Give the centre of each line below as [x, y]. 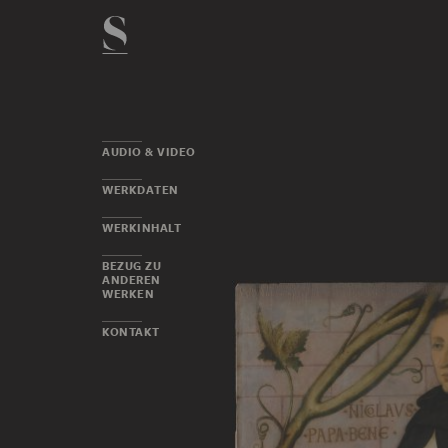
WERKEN [128, 294]
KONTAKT [131, 332]
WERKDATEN [140, 190]
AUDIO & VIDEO [149, 152]
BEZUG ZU [131, 266]
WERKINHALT [141, 228]
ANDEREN [131, 280]
